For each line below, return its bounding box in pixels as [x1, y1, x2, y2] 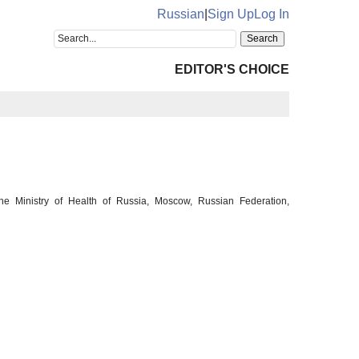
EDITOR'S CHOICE [175, 63, 289, 76]
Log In [254, 7, 289, 21]
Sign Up [208, 7, 254, 21]
